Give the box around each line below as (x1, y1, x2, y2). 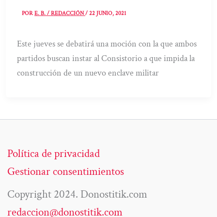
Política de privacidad (7, 146, 100, 161)
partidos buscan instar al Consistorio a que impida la (17, 53, 195, 64)
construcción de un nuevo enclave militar (17, 67, 159, 79)
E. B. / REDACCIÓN (34, 10, 86, 17)
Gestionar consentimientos (7, 164, 124, 179)
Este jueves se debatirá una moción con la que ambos (17, 38, 197, 50)
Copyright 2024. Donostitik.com (7, 187, 147, 202)
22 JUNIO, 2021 (89, 10, 126, 17)
